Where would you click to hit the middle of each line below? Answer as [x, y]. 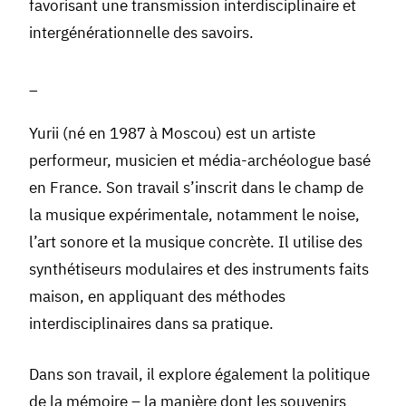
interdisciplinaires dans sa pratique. [151, 324]
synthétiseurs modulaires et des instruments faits [198, 270]
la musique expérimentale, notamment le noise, [194, 215]
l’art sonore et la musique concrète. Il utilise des [195, 242]
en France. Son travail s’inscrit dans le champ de [196, 188]
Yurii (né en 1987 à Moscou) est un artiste [172, 134]
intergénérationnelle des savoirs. [141, 33]
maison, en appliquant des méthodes [157, 297]
